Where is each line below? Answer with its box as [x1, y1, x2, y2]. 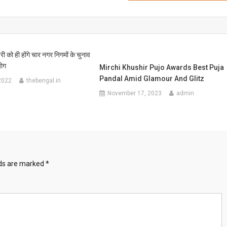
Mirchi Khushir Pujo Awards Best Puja [99, 63, 224, 71]
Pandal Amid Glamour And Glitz [99, 74, 205, 83]
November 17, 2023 [107, 90, 162, 97]
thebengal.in [26, 77, 61, 84]
